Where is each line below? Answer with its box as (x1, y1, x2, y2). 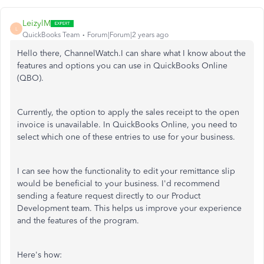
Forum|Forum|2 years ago (87, 31, 169, 39)
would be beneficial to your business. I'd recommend (17, 179, 220, 189)
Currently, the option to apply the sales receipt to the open (17, 107, 239, 117)
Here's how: (17, 250, 62, 260)
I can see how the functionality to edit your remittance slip (17, 166, 235, 176)
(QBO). (17, 73, 44, 83)
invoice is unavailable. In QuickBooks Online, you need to (17, 120, 237, 130)
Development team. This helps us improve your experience (17, 203, 242, 213)
